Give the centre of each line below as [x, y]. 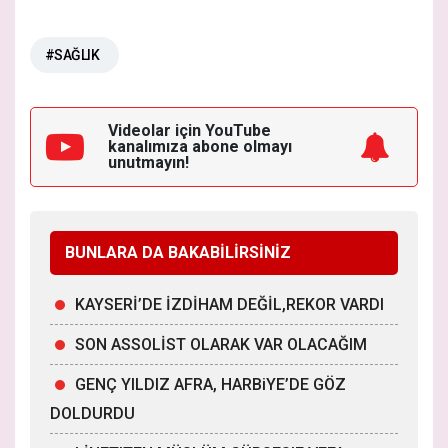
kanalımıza [150, 146]
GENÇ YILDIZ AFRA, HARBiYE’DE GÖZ [210, 384]
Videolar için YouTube [189, 130]
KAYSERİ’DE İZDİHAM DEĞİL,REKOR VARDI [229, 304]
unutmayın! [148, 162]
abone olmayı [242, 146]
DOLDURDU [92, 413]
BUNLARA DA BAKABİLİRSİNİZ [178, 252]
